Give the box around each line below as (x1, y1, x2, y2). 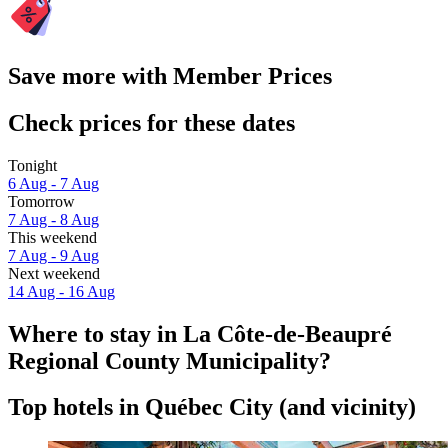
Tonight (8, 156, 57, 174)
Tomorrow (8, 192, 75, 210)
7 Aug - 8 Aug (8, 210, 99, 228)
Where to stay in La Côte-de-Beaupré (8, 320, 392, 347)
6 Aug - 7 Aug (8, 174, 99, 192)
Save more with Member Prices (8, 62, 332, 89)
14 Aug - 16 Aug (8, 282, 115, 300)
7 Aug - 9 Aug (8, 246, 99, 264)
